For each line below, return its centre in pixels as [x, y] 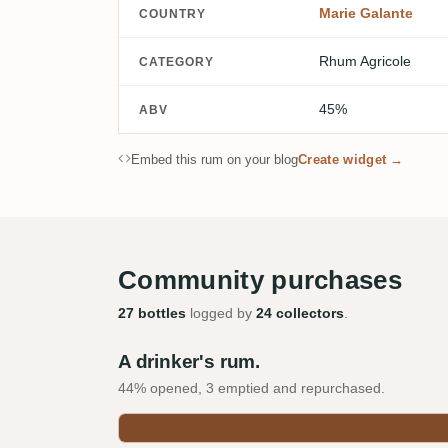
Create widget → [351, 159]
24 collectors [300, 313]
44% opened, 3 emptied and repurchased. [251, 388]
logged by [221, 313]
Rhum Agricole [365, 61]
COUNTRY [172, 13]
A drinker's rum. [189, 361]
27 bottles [152, 313]
